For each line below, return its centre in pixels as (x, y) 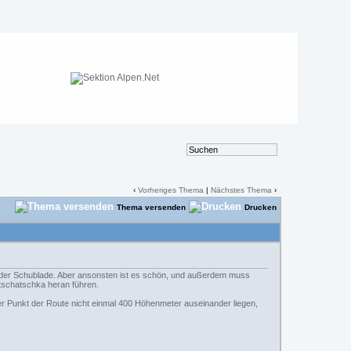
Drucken (261, 207)
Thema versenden (152, 207)
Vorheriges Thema (171, 190)
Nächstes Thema (242, 190)
